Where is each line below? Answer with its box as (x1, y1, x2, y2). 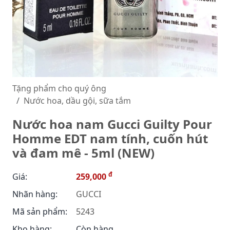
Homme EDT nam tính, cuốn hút (12, 130, 208, 147)
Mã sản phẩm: (12, 206, 67, 217)
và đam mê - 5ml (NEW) (12, 144, 155, 161)
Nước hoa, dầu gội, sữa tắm (24, 95, 131, 106)
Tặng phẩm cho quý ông (12, 83, 106, 94)
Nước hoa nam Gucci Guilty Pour (12, 116, 212, 132)
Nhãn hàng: (12, 188, 57, 200)
